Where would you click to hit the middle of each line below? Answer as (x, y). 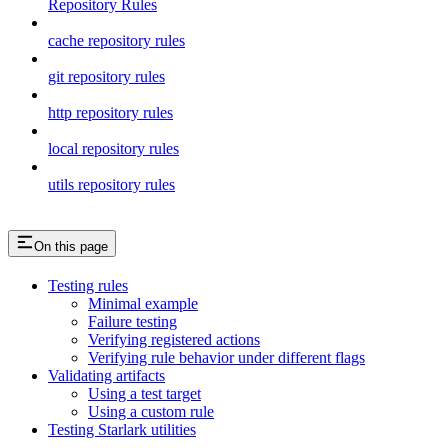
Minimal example (143, 303)
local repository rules (113, 148)
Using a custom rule (151, 411)
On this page (71, 246)
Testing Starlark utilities (122, 429)
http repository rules (110, 112)
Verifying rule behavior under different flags (226, 357)
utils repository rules (111, 184)
